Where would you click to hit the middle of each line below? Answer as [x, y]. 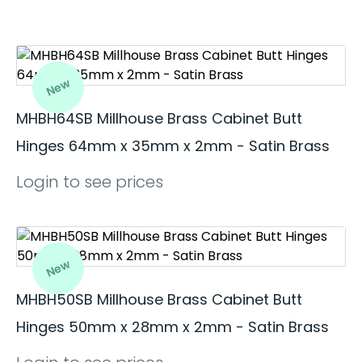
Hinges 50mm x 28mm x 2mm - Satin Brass [173, 327]
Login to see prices [90, 182]
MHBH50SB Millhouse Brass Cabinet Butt [159, 299]
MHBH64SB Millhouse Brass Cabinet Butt [159, 118]
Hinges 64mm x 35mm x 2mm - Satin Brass [173, 146]
